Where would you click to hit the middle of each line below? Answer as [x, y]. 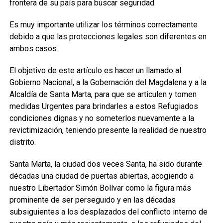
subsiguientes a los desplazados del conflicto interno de [108, 212]
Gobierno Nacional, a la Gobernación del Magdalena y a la [108, 82]
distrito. [22, 142]
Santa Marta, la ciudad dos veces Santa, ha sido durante [106, 164]
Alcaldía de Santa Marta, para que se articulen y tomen [103, 94]
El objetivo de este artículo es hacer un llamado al [95, 70]
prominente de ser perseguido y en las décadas [92, 200]
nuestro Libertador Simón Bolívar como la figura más [100, 188]
